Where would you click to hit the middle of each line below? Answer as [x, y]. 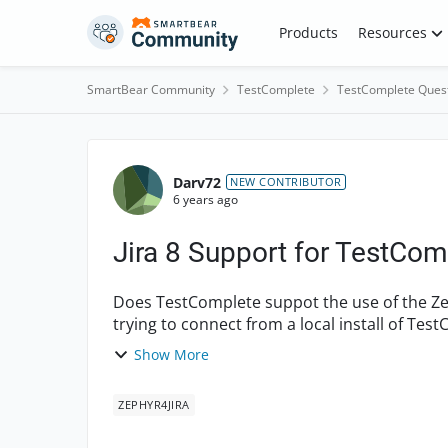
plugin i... [146, 346]
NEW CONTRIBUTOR [286, 181]
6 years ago [205, 199]
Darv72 [197, 182]
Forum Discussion [215, 157]
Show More [171, 354]
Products [308, 32]
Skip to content [157, 28]
